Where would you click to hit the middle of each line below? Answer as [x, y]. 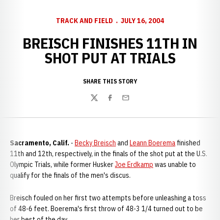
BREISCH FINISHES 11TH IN [110, 43]
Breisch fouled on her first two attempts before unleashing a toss [108, 198]
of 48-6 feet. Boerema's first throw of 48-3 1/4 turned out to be [106, 209]
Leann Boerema [152, 143]
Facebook [121, 103]
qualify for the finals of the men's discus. [70, 175]
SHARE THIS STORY [110, 81]
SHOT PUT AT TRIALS [110, 58]
